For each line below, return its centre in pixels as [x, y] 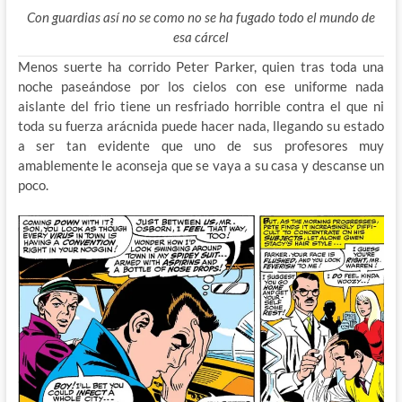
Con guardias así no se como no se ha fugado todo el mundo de [201, 17]
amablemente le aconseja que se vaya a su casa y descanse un [201, 166]
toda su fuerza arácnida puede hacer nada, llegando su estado [201, 126]
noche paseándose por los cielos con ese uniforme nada [201, 87]
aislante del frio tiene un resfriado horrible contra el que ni [201, 106]
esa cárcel [201, 37]
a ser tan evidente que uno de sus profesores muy [201, 146]
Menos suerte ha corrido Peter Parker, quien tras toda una [201, 67]
